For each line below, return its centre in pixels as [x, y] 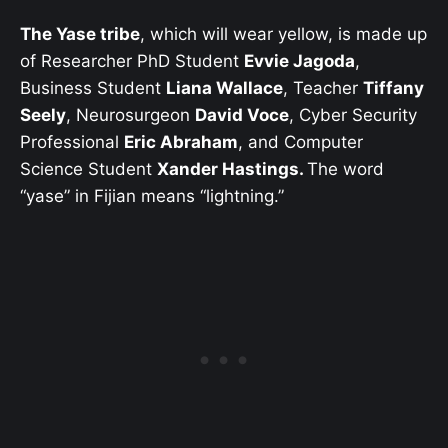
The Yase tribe [80, 34]
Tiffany [393, 88]
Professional [72, 142]
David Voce [242, 115]
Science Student [88, 169]
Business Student [93, 88]
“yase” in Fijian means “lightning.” [152, 196]
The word [345, 169]
